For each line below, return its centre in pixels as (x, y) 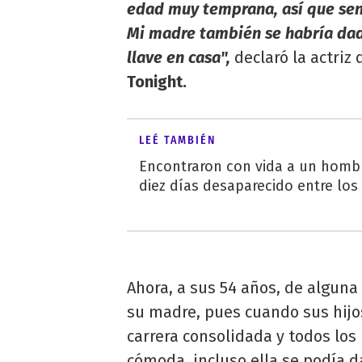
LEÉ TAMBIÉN (177, 140)
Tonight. (157, 81)
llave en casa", (181, 57)
